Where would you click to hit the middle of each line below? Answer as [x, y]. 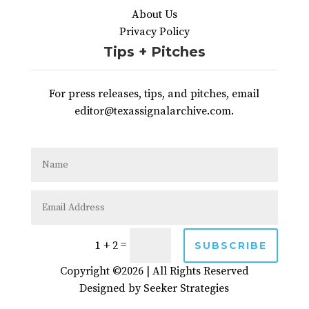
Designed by [112, 289]
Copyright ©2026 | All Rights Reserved [154, 271]
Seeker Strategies [187, 289]
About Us [154, 15]
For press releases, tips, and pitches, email [154, 94]
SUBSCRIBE [231, 245]
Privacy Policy [154, 32]
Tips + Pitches [154, 52]
